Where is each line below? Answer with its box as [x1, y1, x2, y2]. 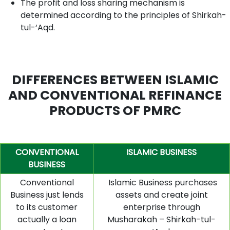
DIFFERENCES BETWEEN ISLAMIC [11, 70, 219, 89]
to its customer [16, 201, 78, 213]
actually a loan [17, 213, 76, 225]
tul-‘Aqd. [21, 21, 55, 33]
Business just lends [10, 188, 84, 201]
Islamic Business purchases [106, 176, 217, 188]
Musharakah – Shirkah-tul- [107, 213, 216, 225]
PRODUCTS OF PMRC [49, 101, 181, 120]
